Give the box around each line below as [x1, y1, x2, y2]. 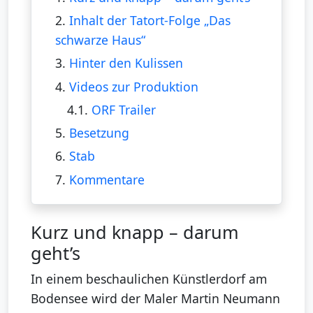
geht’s [31, 240, 80, 265]
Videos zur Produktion [68, 78, 198, 95]
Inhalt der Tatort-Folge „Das [68, 12, 231, 29]
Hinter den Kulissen [68, 54, 183, 72]
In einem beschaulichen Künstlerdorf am [31, 270, 267, 287]
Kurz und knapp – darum [31, 219, 239, 244]
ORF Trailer [92, 101, 156, 118]
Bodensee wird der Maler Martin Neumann [31, 289, 280, 307]
